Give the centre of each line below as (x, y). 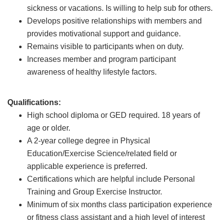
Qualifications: (34, 102)
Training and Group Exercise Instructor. (95, 192)
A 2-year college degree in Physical (89, 141)
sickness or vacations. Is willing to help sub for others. (120, 8)
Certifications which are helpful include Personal (111, 179)
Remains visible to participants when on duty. (105, 46)
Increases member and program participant (101, 59)
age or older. (49, 128)
